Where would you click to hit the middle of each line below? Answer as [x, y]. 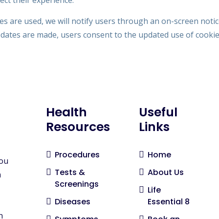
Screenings [77, 184]
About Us [166, 172]
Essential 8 [169, 202]
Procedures [77, 155]
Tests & [70, 172]
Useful [158, 112]
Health [66, 112]
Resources [78, 127]
